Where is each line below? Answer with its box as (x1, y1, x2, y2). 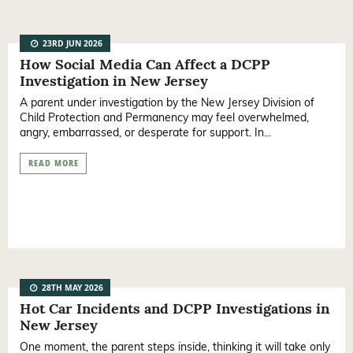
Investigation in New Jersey (20, 72, 208, 91)
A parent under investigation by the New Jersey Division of (20, 95, 314, 110)
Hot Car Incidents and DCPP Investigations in (20, 299, 329, 318)
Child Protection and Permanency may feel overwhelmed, (20, 110, 309, 125)
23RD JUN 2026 (40, 38, 103, 53)
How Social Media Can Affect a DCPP (20, 55, 270, 74)
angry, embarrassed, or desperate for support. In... (20, 125, 271, 140)
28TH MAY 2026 (39, 282, 104, 297)
